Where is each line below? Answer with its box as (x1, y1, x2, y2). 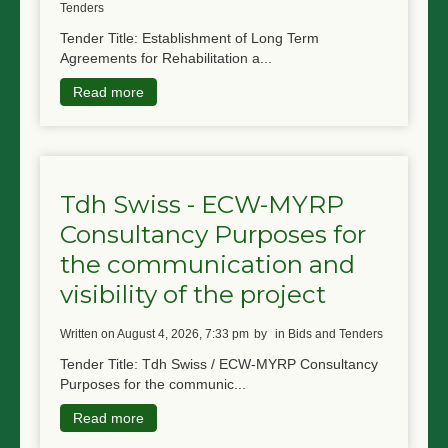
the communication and (60, 249, 355, 280)
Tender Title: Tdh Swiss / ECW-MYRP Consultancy (60, 355, 378, 372)
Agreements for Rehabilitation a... (60, 49, 272, 66)
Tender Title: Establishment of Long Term (60, 29, 319, 46)
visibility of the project (60, 279, 326, 310)
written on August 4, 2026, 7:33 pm (71, 326, 249, 341)
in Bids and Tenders (275, 326, 383, 341)
